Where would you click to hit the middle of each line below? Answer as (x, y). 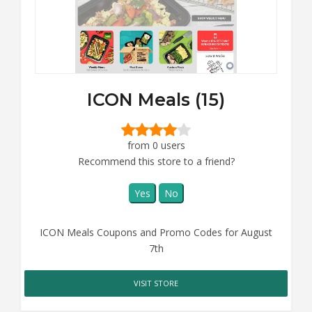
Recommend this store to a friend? (156, 161)
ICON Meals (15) (156, 100)
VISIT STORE (156, 283)
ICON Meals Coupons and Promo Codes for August (156, 232)
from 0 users (156, 145)
